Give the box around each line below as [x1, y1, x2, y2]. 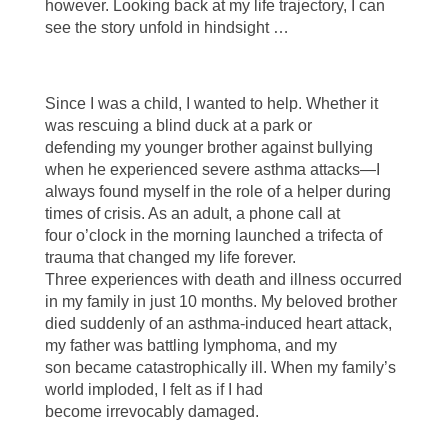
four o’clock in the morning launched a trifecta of [44, 226, 382, 244]
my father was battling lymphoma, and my [44, 336, 337, 354]
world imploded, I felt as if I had [44, 380, 263, 398]
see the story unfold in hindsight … [44, 18, 289, 36]
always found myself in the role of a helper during [44, 182, 391, 200]
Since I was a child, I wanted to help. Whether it [44, 94, 378, 112]
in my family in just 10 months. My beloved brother [44, 292, 397, 310]
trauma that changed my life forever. [44, 248, 296, 266]
